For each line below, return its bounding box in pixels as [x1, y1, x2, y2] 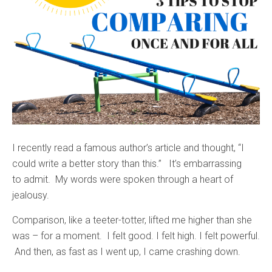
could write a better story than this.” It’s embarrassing [12, 158, 242, 170]
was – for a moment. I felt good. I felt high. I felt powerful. [12, 230, 260, 242]
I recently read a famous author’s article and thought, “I [12, 142, 244, 154]
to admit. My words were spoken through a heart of [12, 174, 233, 186]
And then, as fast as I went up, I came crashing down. [12, 246, 240, 258]
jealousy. [12, 189, 49, 202]
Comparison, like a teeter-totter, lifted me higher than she [12, 214, 252, 226]
